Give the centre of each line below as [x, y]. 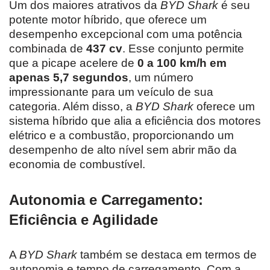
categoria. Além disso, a [72, 106]
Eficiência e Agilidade [83, 219]
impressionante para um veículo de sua [111, 92]
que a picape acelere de [73, 63]
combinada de [48, 48]
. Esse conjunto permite [183, 48]
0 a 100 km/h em [182, 63]
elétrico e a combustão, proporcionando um [121, 135]
